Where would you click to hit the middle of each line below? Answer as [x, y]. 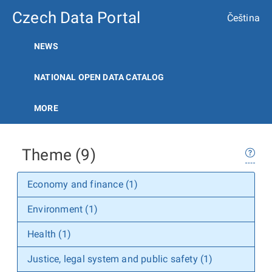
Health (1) [49, 234]
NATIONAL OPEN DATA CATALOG [99, 77]
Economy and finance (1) [83, 184]
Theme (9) [59, 155]
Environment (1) [63, 209]
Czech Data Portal [76, 18]
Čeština [243, 18]
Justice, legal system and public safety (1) [120, 259]
